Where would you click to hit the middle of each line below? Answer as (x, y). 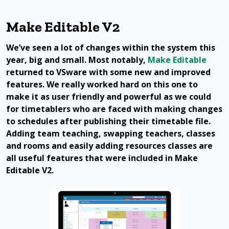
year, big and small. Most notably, (77, 60)
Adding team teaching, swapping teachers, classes (111, 133)
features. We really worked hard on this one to (102, 84)
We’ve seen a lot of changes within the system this (111, 47)
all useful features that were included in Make (102, 158)
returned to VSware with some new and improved (108, 72)
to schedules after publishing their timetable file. (108, 121)
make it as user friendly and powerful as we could (109, 96)
